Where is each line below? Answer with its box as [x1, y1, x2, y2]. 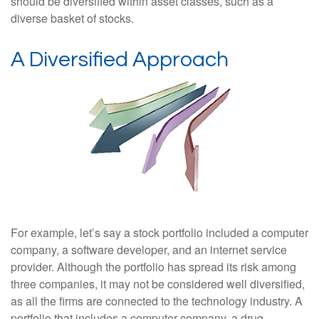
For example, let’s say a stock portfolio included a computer [11, 224, 308, 241]
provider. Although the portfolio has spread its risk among [11, 258, 296, 275]
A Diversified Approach [11, 48, 229, 70]
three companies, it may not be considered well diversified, [11, 276, 305, 292]
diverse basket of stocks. [11, 10, 134, 26]
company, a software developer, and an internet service [11, 241, 287, 258]
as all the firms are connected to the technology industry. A [11, 293, 303, 309]
